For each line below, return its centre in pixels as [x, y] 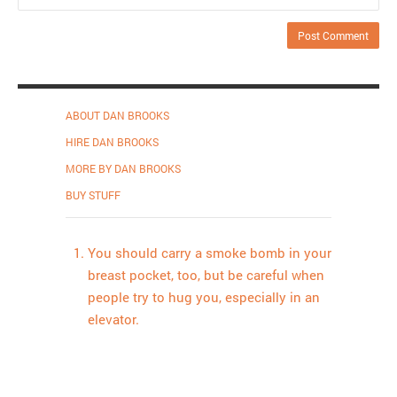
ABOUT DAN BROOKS [117, 115]
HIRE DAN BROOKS [112, 141]
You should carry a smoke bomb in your [210, 253]
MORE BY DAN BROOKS [123, 168]
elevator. [113, 319]
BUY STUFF [93, 195]
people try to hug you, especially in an [204, 297]
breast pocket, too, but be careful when [206, 275]
